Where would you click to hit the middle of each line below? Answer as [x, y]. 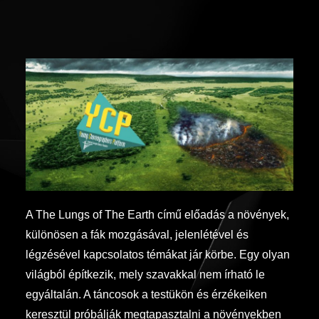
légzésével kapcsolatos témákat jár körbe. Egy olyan [158, 254]
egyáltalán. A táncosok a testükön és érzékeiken [146, 294]
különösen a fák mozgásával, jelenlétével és [137, 234]
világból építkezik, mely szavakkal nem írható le [145, 274]
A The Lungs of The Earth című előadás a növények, [157, 214]
